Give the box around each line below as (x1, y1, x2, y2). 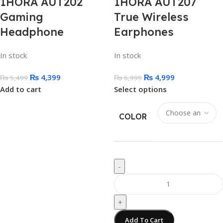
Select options (113, 84, 167, 94)
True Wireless (113, 9, 189, 24)
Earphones (113, 24, 174, 39)
